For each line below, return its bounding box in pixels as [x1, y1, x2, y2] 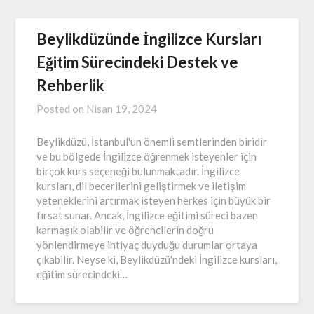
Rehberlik [36, 75, 105, 95]
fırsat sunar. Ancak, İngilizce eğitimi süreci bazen [36, 208, 259, 221]
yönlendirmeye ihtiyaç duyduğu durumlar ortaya [36, 238, 258, 251]
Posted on [36, 102, 87, 115]
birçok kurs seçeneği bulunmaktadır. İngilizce [36, 164, 240, 177]
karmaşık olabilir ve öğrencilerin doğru [36, 223, 214, 236]
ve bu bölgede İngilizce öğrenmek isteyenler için [36, 149, 257, 163]
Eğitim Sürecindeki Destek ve [36, 52, 239, 71]
